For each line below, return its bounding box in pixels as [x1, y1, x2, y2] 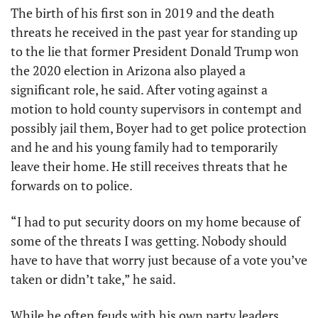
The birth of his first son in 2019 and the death [11, 4, 275, 21]
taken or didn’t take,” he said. [11, 270, 178, 287]
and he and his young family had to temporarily [11, 138, 278, 155]
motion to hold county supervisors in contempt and [11, 100, 302, 117]
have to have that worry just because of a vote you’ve [11, 251, 307, 268]
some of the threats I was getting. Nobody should [11, 232, 287, 249]
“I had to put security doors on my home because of [11, 213, 300, 230]
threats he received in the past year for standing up [11, 23, 297, 40]
